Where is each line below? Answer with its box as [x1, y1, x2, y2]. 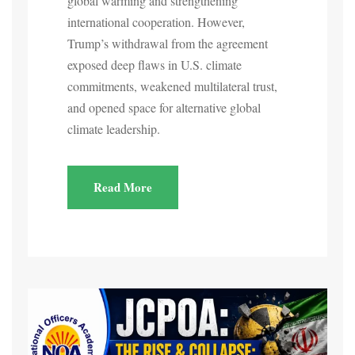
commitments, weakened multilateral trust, [67, 78, 277, 95]
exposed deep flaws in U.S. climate [67, 56, 242, 74]
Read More [94, 178, 152, 197]
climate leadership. [67, 120, 160, 138]
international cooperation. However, [67, 13, 245, 31]
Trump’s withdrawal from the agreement [67, 35, 268, 52]
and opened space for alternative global [67, 99, 261, 116]
